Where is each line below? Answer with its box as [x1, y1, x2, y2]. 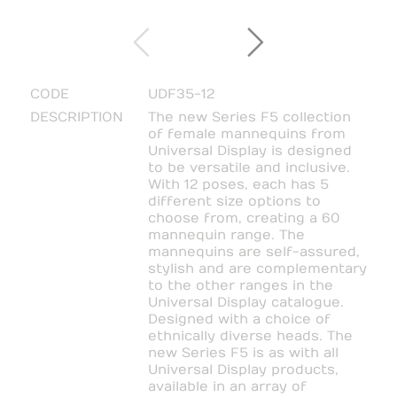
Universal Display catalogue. [147, 294, 344, 311]
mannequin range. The [147, 227, 305, 244]
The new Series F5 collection [147, 109, 351, 126]
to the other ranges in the [147, 277, 333, 294]
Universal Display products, [147, 362, 339, 378]
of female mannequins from [147, 126, 346, 143]
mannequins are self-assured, [147, 244, 360, 261]
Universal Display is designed [147, 143, 352, 160]
